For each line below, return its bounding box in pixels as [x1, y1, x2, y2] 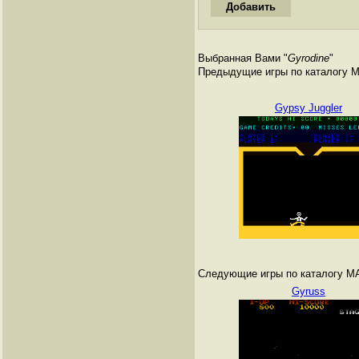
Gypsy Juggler [275, 102, 342, 114]
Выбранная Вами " [198, 52, 288, 64]
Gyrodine [288, 52, 329, 64]
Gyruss [292, 285, 325, 297]
